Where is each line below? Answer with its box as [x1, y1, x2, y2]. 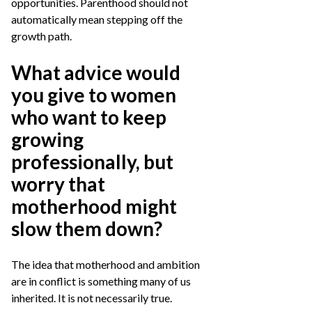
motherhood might [11, 194, 177, 218]
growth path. [11, 29, 72, 42]
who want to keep [11, 105, 166, 129]
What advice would [11, 61, 180, 84]
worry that [11, 172, 105, 196]
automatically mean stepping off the [11, 13, 182, 26]
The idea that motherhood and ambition [11, 258, 200, 271]
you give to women [11, 83, 176, 107]
